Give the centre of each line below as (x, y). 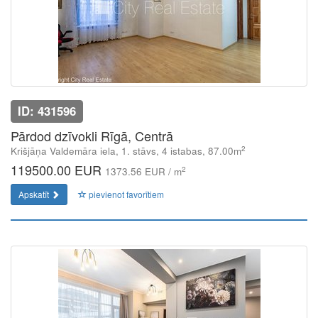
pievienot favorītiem (125, 194)
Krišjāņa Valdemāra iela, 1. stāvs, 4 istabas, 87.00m (126, 151)
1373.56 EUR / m (143, 171)
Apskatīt (35, 194)
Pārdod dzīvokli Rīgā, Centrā (92, 136)
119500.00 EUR (58, 170)
